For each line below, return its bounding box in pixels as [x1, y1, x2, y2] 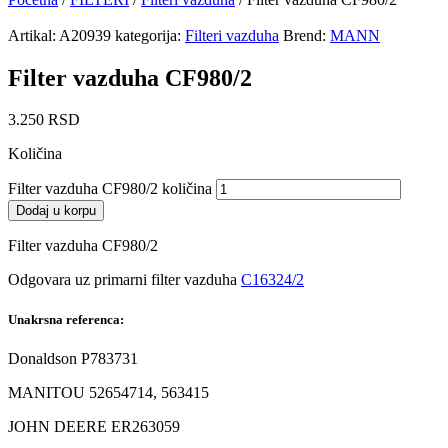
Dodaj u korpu [16, 203, 96, 219]
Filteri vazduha [185, 26, 279, 44]
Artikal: [8, 26, 59, 44]
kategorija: [115, 26, 181, 44]
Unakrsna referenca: [8, 311, 124, 327]
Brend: [283, 26, 330, 44]
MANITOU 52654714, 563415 [8, 383, 209, 401]
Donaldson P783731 [8, 349, 138, 367]
